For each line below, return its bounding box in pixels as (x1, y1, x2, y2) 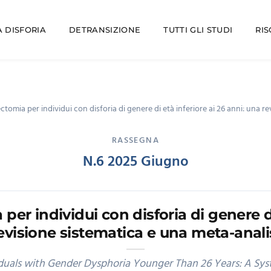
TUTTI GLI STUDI (163, 25, 233, 34)
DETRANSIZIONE (69, 25, 141, 34)
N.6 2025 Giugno (82, 151, 189, 174)
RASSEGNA (111, 134, 160, 148)
